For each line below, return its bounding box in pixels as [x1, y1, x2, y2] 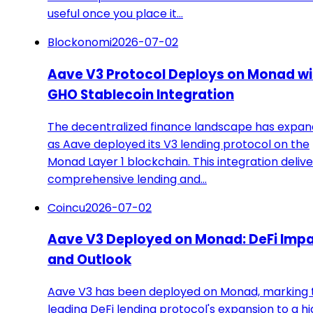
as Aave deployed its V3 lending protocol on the [48, 136, 310, 152]
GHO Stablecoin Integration [48, 85, 234, 104]
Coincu [48, 199, 85, 216]
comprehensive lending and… [48, 170, 207, 187]
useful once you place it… [48, 6, 183, 22]
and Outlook [48, 250, 131, 270]
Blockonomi [48, 34, 112, 51]
